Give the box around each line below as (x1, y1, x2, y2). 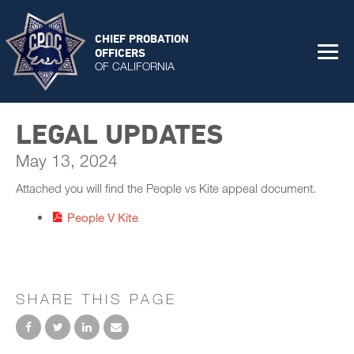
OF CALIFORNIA (95, 58, 175, 73)
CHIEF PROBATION (95, 31, 189, 45)
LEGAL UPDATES (16, 118, 223, 149)
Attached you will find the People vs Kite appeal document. (16, 181, 316, 195)
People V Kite (66, 210, 138, 224)
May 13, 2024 (16, 150, 118, 171)
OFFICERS (95, 45, 145, 59)
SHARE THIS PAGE (16, 290, 177, 307)
